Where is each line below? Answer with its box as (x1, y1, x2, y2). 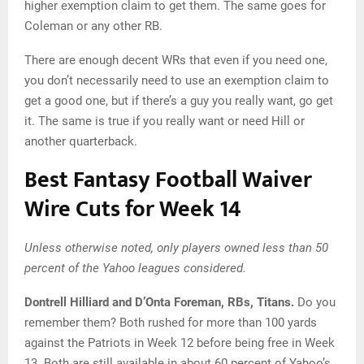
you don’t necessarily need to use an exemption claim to (24, 73, 329, 89)
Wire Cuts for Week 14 (24, 190, 241, 229)
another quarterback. (24, 134, 137, 149)
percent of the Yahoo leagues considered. (24, 261, 246, 276)
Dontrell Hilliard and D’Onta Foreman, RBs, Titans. (24, 295, 297, 310)
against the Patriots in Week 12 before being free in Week (24, 336, 335, 351)
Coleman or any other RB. (24, 19, 162, 34)
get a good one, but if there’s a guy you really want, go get (24, 93, 333, 109)
